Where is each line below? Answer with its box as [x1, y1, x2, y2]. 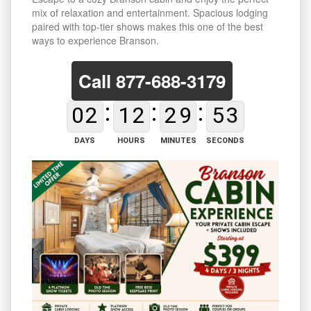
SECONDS [206, 135, 245, 145]
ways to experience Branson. [32, 33, 159, 48]
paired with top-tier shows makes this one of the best [32, 19, 263, 34]
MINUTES [160, 135, 196, 145]
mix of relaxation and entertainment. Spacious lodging [32, 6, 268, 20]
